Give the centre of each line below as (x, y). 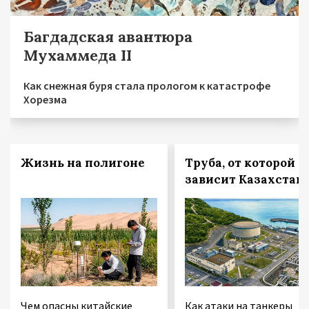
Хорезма (45, 100)
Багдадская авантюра (108, 37)
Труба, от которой (240, 163)
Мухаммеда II (78, 56)
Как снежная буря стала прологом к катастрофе (147, 86)
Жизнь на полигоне (83, 163)
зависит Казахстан (244, 180)
